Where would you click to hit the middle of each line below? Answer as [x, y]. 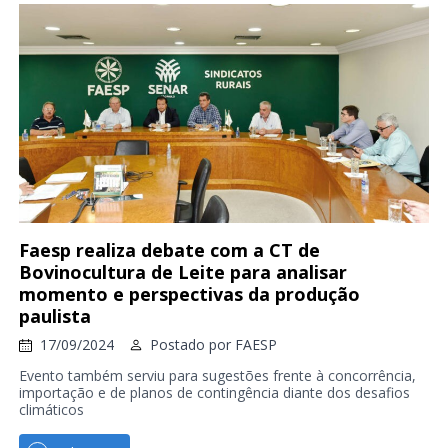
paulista [54, 316]
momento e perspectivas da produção [189, 294]
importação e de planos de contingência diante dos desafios [214, 393]
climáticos [51, 410]
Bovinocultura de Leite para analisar [182, 272]
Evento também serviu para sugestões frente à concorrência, [217, 376]
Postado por [192, 345]
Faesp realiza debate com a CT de [169, 250]
